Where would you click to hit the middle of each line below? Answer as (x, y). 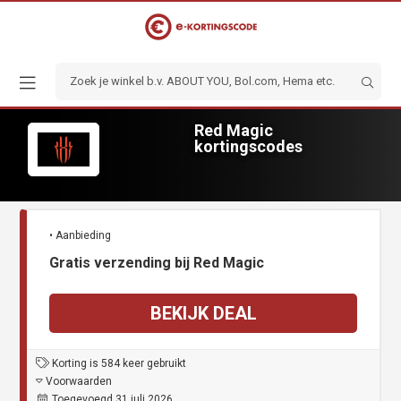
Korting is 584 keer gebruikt (118, 364)
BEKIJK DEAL (203, 314)
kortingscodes (248, 146)
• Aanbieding (81, 236)
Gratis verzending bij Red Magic (157, 263)
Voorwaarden (78, 382)
